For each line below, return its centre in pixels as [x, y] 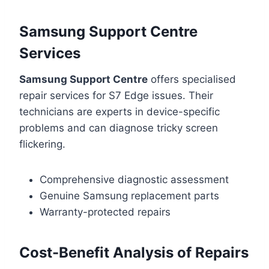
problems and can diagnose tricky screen [119, 128]
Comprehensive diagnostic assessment [134, 180]
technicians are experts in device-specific [119, 112]
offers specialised [192, 80]
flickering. [42, 144]
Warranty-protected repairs [105, 212]
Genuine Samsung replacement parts [129, 196]
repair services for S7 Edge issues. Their [116, 96]
